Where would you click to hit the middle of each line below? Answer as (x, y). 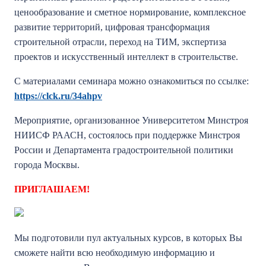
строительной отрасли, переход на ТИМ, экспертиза (120, 42)
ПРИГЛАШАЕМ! (53, 189)
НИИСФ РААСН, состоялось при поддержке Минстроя (127, 135)
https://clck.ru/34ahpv (58, 96)
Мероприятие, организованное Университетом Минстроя (131, 120)
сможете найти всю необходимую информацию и (115, 253)
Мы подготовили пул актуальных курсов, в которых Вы (128, 238)
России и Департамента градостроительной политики (124, 150)
